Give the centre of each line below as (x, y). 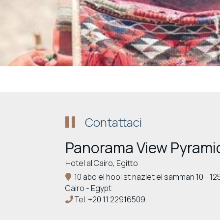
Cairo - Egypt (88, 188)
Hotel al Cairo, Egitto (102, 163)
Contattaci (113, 122)
